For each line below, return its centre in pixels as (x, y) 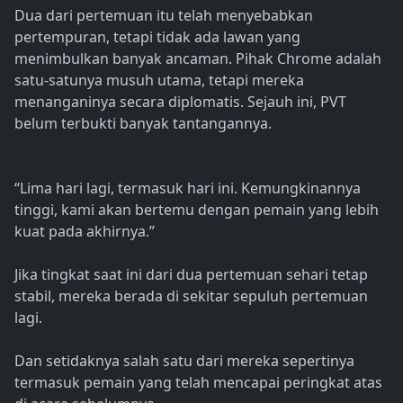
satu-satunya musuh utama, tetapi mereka (159, 81)
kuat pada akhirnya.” (85, 232)
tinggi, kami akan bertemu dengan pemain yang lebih (197, 210)
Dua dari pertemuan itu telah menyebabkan (164, 16)
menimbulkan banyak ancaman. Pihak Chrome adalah (198, 59)
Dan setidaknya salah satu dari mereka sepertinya (184, 361)
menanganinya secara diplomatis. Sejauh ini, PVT (180, 102)
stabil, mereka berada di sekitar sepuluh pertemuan (191, 296)
